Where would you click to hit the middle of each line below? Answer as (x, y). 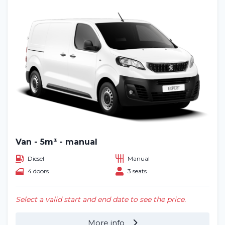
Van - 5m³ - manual (57, 142)
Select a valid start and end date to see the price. (101, 200)
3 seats (137, 171)
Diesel (36, 158)
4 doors (38, 171)
